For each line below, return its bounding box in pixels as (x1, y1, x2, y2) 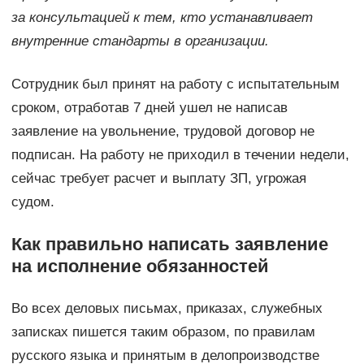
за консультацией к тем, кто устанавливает (11, 10, 313, 26)
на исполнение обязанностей (11, 256, 269, 277)
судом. (11, 194, 54, 210)
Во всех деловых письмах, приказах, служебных (11, 301, 323, 317)
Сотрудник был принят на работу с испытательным (11, 76, 340, 93)
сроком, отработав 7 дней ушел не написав (11, 100, 288, 116)
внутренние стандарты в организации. (11, 33, 269, 50)
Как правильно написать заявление (11, 234, 328, 255)
